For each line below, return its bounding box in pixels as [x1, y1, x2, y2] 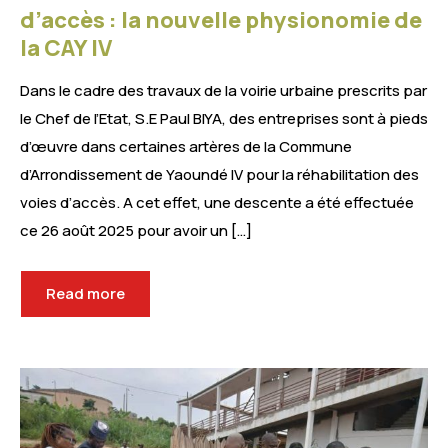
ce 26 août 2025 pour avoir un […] [20, 220, 252, 242]
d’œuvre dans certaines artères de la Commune [20, 136, 352, 158]
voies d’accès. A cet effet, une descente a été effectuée [20, 192, 414, 214]
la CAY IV [20, 33, 112, 64]
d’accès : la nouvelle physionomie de [20, 5, 422, 36]
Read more [46, 283, 125, 305]
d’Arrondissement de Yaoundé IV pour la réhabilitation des [20, 164, 419, 186]
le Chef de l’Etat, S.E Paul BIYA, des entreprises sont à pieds [20, 108, 428, 130]
